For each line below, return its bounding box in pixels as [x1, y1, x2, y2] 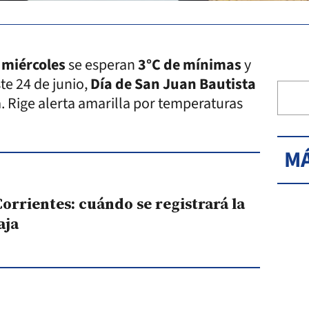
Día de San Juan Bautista [90, 72, 256, 95]
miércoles [1, 53, 66, 76]
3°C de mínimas [138, 53, 241, 76]
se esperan [66, 53, 138, 76]
